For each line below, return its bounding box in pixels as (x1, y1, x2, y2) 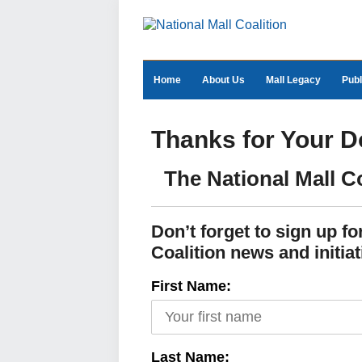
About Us (202, 74, 245, 86)
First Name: (151, 278, 231, 294)
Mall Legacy (266, 74, 321, 86)
